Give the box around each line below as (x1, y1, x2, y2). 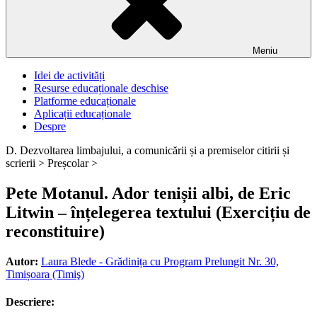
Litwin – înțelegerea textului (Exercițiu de (6, 202, 311, 221)
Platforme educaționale (34, 95, 136, 107)
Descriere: (6, 296, 54, 309)
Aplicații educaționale (34, 108, 131, 120)
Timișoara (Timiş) (6, 267, 84, 280)
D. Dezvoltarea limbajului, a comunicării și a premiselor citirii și (6, 144, 289, 156)
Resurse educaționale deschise (34, 82, 168, 94)
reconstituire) (6, 221, 105, 241)
